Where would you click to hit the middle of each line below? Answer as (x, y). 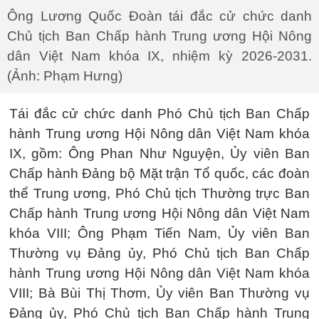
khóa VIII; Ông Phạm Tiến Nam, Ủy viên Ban (159, 233)
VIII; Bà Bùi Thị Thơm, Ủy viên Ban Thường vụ (159, 293)
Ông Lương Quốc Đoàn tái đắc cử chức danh (159, 16)
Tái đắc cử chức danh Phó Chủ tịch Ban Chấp (159, 114)
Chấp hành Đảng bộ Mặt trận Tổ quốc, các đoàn (159, 173)
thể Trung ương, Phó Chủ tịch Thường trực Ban (159, 193)
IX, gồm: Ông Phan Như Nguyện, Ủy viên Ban (159, 153)
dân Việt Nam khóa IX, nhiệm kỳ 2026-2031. (159, 56)
